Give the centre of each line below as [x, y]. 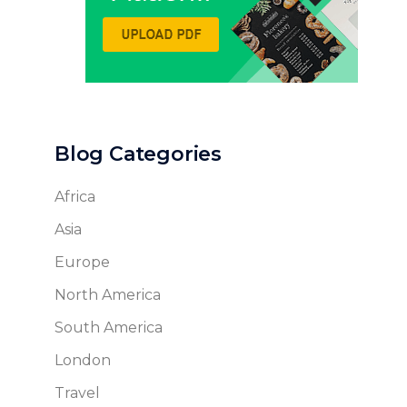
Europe [82, 263]
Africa [75, 197]
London [83, 361]
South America [109, 328]
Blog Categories [138, 154]
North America [108, 295]
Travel [77, 393]
